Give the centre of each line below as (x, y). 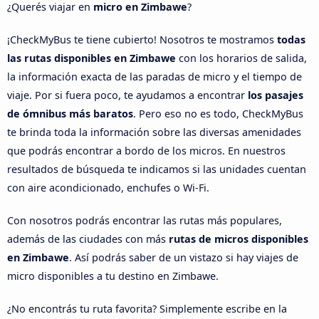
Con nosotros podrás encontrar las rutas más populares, (145, 221)
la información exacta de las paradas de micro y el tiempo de (155, 77)
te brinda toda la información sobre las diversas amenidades (154, 132)
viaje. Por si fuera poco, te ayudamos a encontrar (127, 95)
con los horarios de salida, (241, 58)
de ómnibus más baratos (70, 114)
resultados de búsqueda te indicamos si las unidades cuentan (157, 169)
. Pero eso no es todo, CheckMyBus (218, 114)
